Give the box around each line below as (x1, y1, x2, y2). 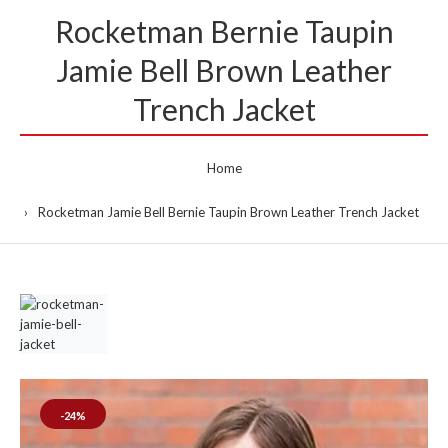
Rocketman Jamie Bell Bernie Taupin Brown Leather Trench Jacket (37, 204, 419, 220)
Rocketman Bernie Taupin (54, 13, 394, 49)
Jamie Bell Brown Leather (56, 52, 392, 88)
